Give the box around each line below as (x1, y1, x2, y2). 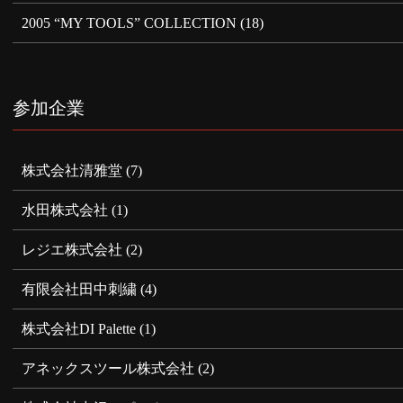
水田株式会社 (22, 201, 109, 218)
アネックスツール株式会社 (22, 360, 195, 376)
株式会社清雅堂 (22, 162, 123, 178)
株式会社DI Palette (22, 320, 137, 336)
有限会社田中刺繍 (22, 281, 138, 297)
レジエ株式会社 (22, 241, 123, 257)
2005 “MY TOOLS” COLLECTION (22, 14, 237, 31)
